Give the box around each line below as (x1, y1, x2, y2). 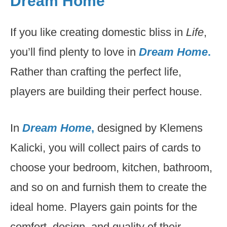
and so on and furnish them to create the (10, 181, 207, 194)
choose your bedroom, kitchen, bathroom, (10, 161, 212, 174)
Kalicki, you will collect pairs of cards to (10, 141, 201, 154)
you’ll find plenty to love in (10, 46, 139, 58)
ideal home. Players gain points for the (10, 201, 197, 213)
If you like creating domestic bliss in (10, 26, 186, 39)
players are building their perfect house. (10, 85, 202, 98)
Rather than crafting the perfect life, (10, 65, 181, 78)
